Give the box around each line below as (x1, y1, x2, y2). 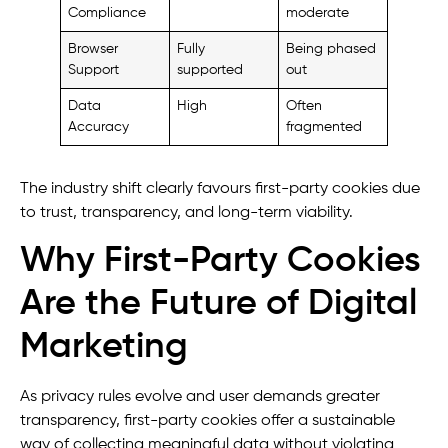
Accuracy (68, 120, 130, 135)
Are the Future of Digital (20, 285, 417, 322)
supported (177, 63, 244, 78)
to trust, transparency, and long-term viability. (20, 205, 353, 222)
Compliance (68, 6, 147, 21)
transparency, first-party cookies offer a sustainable (20, 412, 395, 429)
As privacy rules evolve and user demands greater (20, 388, 380, 405)
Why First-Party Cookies (20, 242, 421, 279)
